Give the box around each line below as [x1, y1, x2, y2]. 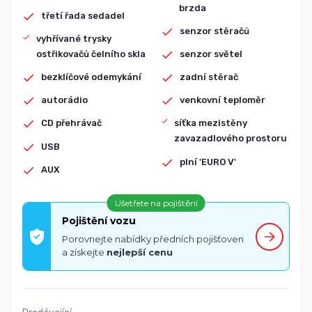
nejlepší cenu [107, 247, 173, 258]
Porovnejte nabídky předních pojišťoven [62, 233, 244, 244]
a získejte [62, 247, 107, 258]
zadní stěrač [179, 72, 238, 83]
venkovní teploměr [179, 95, 265, 106]
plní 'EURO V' [179, 156, 236, 167]
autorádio [41, 95, 88, 106]
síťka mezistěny [174, 118, 248, 129]
